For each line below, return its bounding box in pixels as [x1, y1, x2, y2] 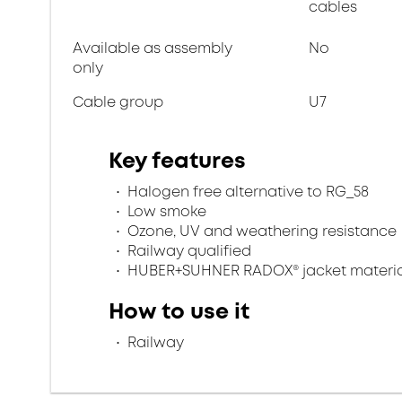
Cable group [73, 92, 163, 112]
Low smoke [124, 201, 206, 222]
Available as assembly [73, 38, 232, 58]
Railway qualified [124, 240, 251, 261]
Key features [109, 145, 246, 176]
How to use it [109, 296, 249, 327]
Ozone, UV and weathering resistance [124, 221, 397, 241]
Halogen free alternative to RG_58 [124, 181, 369, 202]
